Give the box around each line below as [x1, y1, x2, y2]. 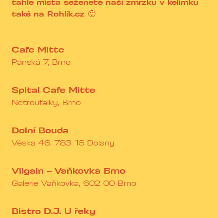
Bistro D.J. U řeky [12, 207, 95, 217]
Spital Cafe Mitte [12, 86, 95, 95]
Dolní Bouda [12, 126, 69, 136]
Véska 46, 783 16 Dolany [12, 139, 114, 147]
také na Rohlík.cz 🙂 [12, 10, 95, 18]
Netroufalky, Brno [12, 99, 81, 107]
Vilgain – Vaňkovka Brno [12, 166, 126, 176]
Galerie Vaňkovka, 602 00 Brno [12, 180, 136, 188]
